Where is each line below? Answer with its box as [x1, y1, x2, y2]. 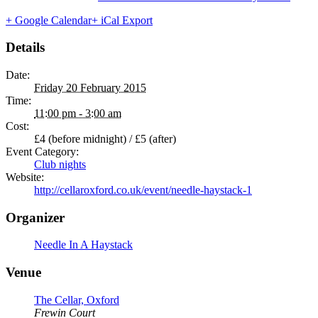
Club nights [34, 158, 86, 170]
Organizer [6, 209, 65, 225]
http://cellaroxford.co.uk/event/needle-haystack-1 [34, 184, 252, 196]
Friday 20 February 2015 [34, 82, 146, 94]
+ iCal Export [92, 13, 153, 26]
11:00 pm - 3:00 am [34, 107, 121, 119]
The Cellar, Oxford [34, 293, 119, 306]
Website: [6, 171, 44, 183]
